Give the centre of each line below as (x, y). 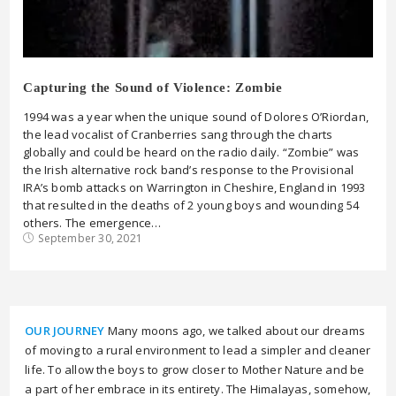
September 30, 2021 (91, 238)
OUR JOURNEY (65, 330)
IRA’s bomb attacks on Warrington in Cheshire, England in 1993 (194, 187)
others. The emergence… (92, 222)
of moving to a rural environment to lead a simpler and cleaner (198, 350)
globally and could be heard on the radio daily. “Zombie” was (191, 152)
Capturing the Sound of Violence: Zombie (153, 87)
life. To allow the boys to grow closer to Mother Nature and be (195, 369)
